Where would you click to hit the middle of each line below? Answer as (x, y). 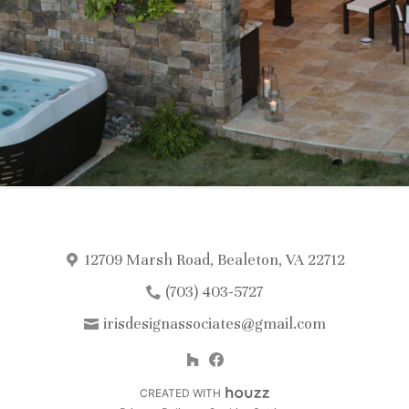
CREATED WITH (180, 393)
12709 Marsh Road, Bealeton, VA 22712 (214, 260)
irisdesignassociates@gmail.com (214, 324)
